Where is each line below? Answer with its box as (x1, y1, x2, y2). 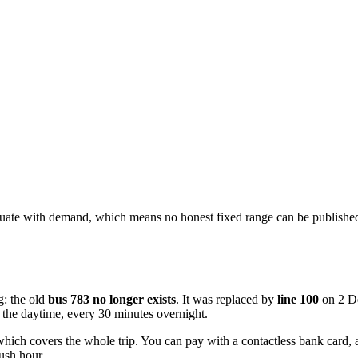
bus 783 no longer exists (48, 292, 176, 307)
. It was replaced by (176, 292, 277, 307)
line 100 (277, 292, 319, 307)
